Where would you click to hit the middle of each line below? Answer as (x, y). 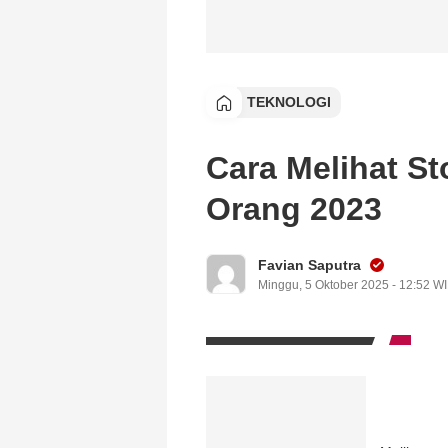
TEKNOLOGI (289, 102)
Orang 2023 (294, 209)
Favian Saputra (309, 264)
